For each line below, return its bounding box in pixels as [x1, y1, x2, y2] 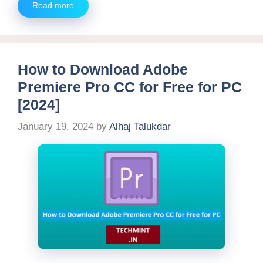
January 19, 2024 [18, 121, 93, 133]
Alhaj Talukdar [109, 121, 171, 133]
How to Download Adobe [18, 60, 188, 77]
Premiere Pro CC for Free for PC [18, 78, 242, 95]
